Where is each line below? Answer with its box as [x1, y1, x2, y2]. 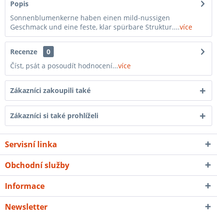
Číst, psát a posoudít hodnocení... [10, 61, 118, 70]
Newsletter [5, 201, 47, 212]
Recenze [10, 47, 37, 56]
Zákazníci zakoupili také [10, 86, 91, 95]
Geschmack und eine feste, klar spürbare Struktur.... [10, 22, 180, 31]
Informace [5, 181, 45, 191]
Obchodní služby [5, 160, 69, 170]
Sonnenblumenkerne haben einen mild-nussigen [10, 13, 170, 22]
